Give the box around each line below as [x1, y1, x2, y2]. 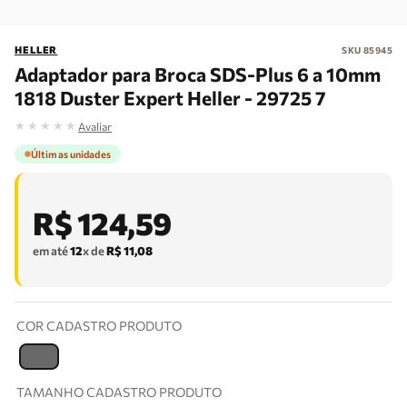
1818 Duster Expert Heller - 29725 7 [15, 86, 326, 109]
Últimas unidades [31, 148, 111, 160]
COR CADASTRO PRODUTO [16, 318, 182, 333]
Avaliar [78, 119, 112, 133]
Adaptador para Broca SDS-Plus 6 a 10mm [15, 63, 381, 85]
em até [33, 243, 70, 258]
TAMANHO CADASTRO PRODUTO [16, 384, 222, 400]
